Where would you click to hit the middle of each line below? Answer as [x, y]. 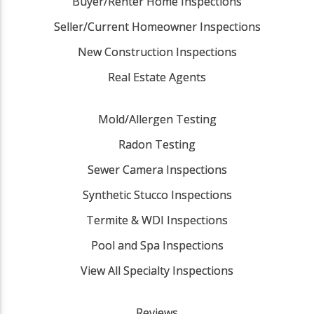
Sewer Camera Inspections [157, 169]
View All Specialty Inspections [157, 270]
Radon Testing [157, 144]
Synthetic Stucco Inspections [157, 194]
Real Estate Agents [157, 77]
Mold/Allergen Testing [157, 119]
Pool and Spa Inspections [157, 245]
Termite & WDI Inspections [157, 220]
